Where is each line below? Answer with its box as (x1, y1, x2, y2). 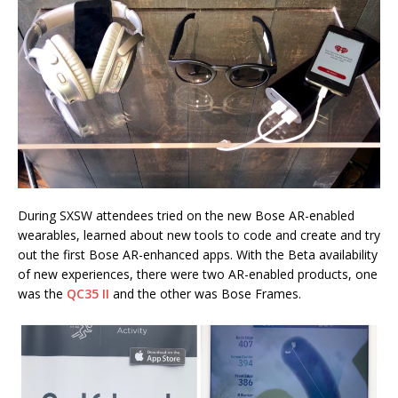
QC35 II (67, 285, 109, 303)
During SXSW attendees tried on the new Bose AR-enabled (18, 207, 354, 225)
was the (18, 285, 67, 303)
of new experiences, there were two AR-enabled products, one (18, 266, 378, 283)
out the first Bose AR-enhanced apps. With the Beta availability (18, 246, 378, 264)
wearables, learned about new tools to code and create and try (18, 227, 380, 244)
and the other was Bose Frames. (109, 285, 308, 303)
